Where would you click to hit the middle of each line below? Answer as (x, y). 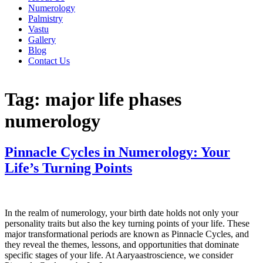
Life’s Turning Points (68, 168)
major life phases (113, 99)
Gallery (42, 40)
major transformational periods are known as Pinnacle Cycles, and (127, 234)
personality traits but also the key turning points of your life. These (127, 224)
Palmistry (45, 19)
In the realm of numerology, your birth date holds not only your (122, 213)
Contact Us (49, 61)
